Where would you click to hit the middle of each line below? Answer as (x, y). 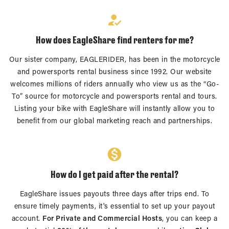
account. (27, 219)
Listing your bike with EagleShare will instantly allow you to (114, 109)
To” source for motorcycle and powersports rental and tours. (114, 97)
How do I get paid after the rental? (114, 174)
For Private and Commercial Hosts (102, 219)
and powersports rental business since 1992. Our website (114, 73)
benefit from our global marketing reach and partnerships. (114, 122)
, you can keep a (190, 219)
